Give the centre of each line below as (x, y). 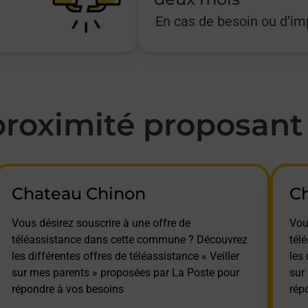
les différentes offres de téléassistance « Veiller (125, 256)
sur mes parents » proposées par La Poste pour (125, 272)
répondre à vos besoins (67, 289)
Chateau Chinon (78, 193)
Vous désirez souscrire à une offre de (101, 223)
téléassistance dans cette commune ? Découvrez (129, 239)
